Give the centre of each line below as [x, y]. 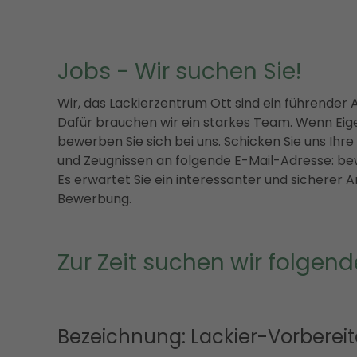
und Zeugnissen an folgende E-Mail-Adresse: [197, 160]
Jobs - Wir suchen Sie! [182, 71]
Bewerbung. [94, 198]
